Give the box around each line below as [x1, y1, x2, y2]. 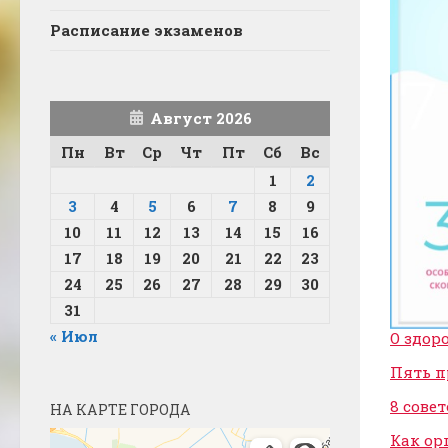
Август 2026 [149, 108, 252, 129]
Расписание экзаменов [50, 20, 243, 41]
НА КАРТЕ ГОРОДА [50, 400, 191, 420]
